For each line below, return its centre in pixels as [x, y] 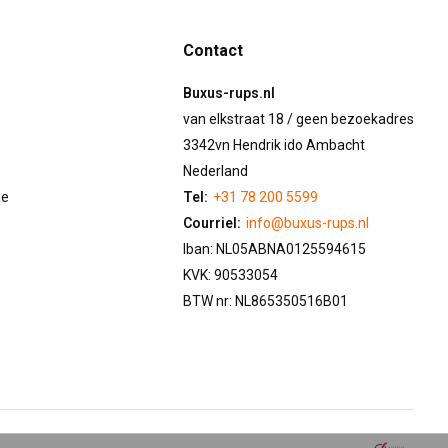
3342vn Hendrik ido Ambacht [274, 144]
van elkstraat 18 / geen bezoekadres [299, 118]
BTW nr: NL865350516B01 [266, 300]
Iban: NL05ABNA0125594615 [275, 248]
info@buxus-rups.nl [308, 222]
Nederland [216, 170]
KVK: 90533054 [231, 274]
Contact [213, 50]
